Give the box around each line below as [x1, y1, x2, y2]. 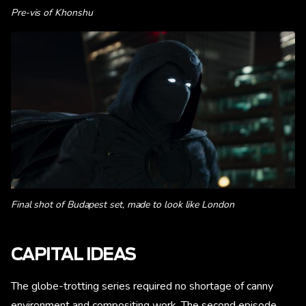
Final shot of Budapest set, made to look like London [11, 198, 234, 212]
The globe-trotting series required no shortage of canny [11, 279, 273, 294]
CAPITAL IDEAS [11, 247, 136, 264]
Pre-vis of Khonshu [11, 6, 93, 20]
